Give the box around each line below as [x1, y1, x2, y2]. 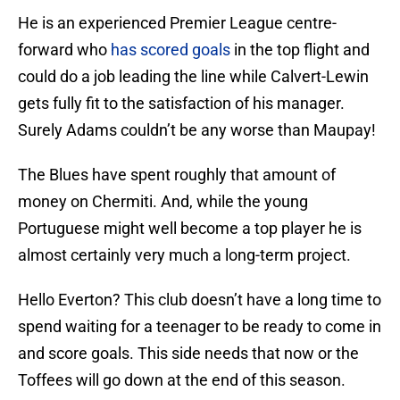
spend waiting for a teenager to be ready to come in [18, 317, 381, 337]
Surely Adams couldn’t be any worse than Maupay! [18, 121, 376, 140]
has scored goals [111, 40, 230, 60]
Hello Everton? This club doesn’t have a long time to [18, 290, 381, 310]
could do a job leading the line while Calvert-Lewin [18, 67, 369, 87]
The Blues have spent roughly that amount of [18, 165, 336, 185]
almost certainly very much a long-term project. [18, 246, 351, 265]
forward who [18, 40, 111, 60]
